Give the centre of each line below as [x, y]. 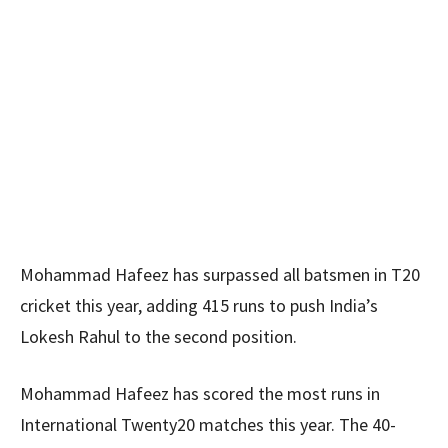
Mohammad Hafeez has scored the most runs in [200, 393]
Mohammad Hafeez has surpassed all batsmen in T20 [220, 274]
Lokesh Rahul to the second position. [158, 336]
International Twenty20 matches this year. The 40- [208, 424]
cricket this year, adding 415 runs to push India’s [199, 305]
